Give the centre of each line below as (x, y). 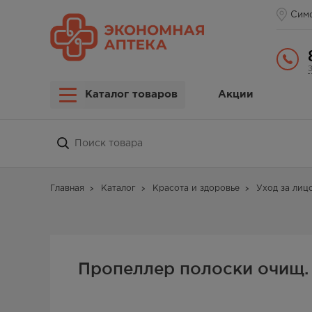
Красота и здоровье (196, 188)
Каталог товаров (131, 94)
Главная (67, 188)
